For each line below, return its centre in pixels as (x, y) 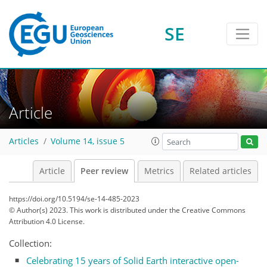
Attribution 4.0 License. (47, 221)
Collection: (30, 243)
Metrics (159, 171)
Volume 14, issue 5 (88, 142)
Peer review (104, 171)
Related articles (221, 171)
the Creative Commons (207, 210)
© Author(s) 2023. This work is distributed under (89, 210)
